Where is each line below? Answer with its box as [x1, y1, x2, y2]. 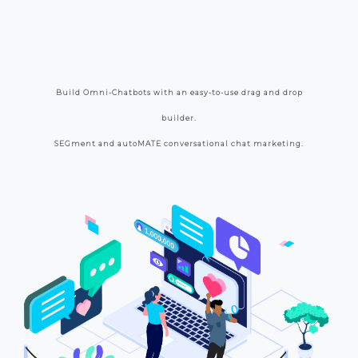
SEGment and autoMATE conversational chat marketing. [54, 139, 304, 148]
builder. [161, 113, 197, 122]
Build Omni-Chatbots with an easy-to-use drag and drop [55, 88, 303, 97]
